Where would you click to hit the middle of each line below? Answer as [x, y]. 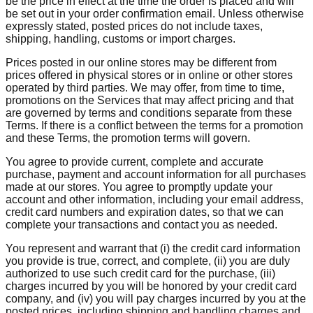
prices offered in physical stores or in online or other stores [149, 75]
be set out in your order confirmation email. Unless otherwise [155, 14]
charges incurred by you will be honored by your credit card [151, 286]
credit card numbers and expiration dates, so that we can [145, 212]
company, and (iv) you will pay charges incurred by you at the [156, 299]
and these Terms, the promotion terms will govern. [128, 138]
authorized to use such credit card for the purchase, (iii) [140, 274]
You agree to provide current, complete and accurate [134, 162]
